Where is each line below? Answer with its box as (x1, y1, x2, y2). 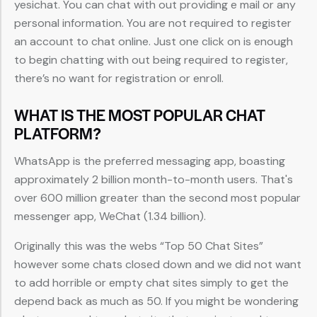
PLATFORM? (14, 122, 101, 144)
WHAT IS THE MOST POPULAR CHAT (14, 104, 265, 126)
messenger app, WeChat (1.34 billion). (14, 209, 206, 224)
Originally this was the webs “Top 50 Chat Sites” (14, 238, 263, 254)
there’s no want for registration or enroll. (14, 71, 224, 86)
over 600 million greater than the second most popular (14, 190, 301, 206)
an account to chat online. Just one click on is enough (14, 34, 293, 50)
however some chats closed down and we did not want (14, 257, 301, 272)
